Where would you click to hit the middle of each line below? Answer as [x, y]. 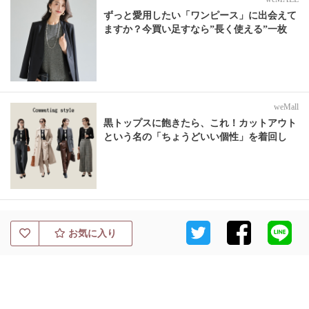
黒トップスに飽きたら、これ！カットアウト [200, 123]
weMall [286, 107]
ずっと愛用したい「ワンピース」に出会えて [200, 15]
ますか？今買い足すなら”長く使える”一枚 [196, 29]
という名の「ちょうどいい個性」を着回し [196, 137]
